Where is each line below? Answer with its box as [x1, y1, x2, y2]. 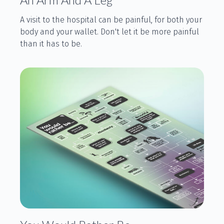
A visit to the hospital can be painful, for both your [20, 14, 202, 24]
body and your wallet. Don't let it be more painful [20, 26, 199, 36]
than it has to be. [20, 38, 82, 48]
